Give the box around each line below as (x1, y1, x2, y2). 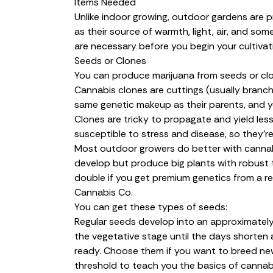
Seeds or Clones (74, 54, 146, 67)
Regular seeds (74, 214, 136, 228)
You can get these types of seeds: (74, 200, 227, 213)
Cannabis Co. (74, 185, 133, 199)
